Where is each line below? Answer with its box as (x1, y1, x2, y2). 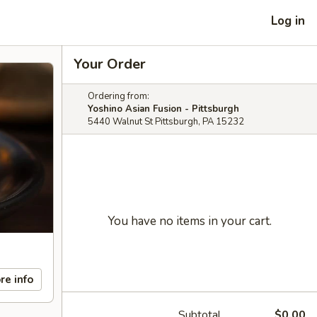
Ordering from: (88, 90, 149, 103)
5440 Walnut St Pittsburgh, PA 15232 (88, 115, 244, 128)
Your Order (74, 54, 146, 74)
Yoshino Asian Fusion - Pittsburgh (88, 103, 239, 115)
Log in (271, 12, 305, 29)
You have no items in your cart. (108, 213, 272, 229)
